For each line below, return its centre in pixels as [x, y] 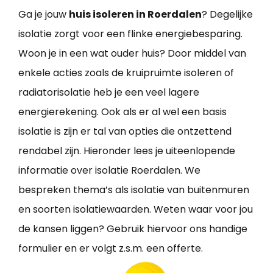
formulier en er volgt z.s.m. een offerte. [111, 248]
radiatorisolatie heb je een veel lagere [109, 92]
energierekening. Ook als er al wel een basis [122, 112]
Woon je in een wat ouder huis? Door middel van [132, 53]
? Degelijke [227, 14]
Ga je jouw [44, 14]
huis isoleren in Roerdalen [135, 14]
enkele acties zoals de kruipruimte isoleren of [126, 73]
